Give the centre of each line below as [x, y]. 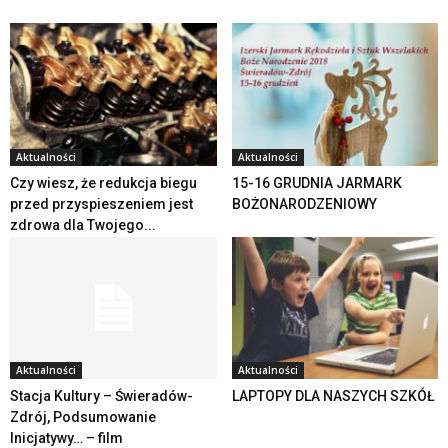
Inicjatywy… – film [66, 437]
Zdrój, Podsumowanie [83, 416]
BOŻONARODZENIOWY [304, 203]
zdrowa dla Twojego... [83, 224]
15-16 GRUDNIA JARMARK [316, 182]
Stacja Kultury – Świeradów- [101, 395]
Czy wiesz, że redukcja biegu [103, 182]
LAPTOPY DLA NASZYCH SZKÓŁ [333, 395]
